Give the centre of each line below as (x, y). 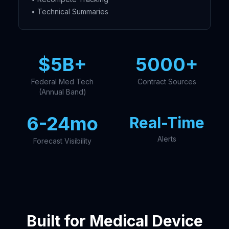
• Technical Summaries (70, 12)
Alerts (167, 139)
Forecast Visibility (62, 141)
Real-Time (167, 123)
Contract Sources (167, 82)
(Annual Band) (62, 92)
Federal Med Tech (62, 82)
